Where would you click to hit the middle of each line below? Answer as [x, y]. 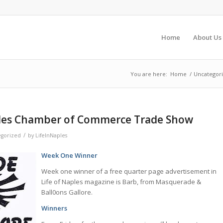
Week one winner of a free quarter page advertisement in [129, 171]
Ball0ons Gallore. [67, 192]
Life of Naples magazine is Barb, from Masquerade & [121, 182]
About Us [207, 37]
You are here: [149, 74]
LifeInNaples [51, 135]
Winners [54, 208]
